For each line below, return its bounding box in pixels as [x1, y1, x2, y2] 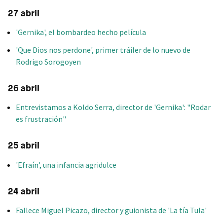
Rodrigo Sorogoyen [16, 57, 81, 67]
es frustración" [16, 114, 66, 124]
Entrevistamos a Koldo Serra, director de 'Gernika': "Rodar [16, 102, 211, 112]
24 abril [8, 185, 39, 197]
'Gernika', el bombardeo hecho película [16, 27, 146, 37]
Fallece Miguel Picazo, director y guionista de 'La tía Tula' [16, 205, 207, 215]
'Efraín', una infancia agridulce [16, 159, 116, 170]
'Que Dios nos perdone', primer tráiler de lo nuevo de [16, 45, 190, 55]
